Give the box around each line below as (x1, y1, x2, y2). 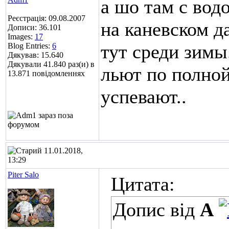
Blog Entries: (8, 41, 52, 50)
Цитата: (111, 173, 175, 195)
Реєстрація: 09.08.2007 (8, 14, 85, 22)
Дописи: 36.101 (8, 23, 61, 32)
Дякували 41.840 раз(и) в (8, 60, 95, 68)
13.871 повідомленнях (8, 69, 85, 78)
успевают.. (101, 86, 187, 107)
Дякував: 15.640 (8, 51, 63, 59)
